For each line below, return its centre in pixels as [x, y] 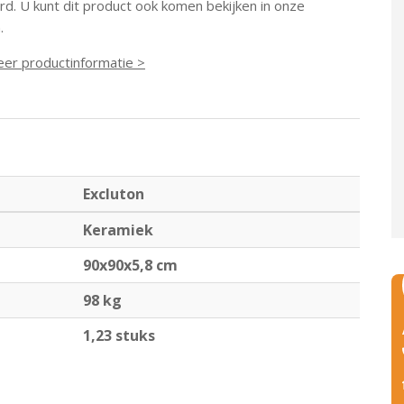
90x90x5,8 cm [130, 265]
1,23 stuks [119, 335]
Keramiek [118, 230]
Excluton [114, 194]
